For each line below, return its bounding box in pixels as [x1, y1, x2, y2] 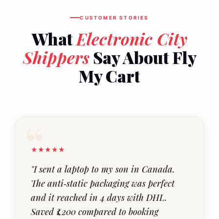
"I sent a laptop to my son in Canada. [31, 163, 175, 175]
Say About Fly [89, 46, 197, 68]
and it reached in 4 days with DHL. [31, 192, 167, 203]
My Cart [79, 65, 140, 87]
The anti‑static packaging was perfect [31, 177, 175, 189]
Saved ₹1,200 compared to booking [31, 206, 158, 218]
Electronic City [76, 27, 187, 49]
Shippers [22, 46, 89, 68]
